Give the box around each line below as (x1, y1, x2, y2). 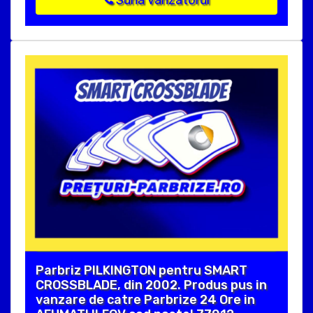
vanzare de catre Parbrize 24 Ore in (36, 292, 255, 308)
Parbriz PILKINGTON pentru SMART (36, 263, 247, 279)
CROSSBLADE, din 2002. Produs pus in (36, 277, 267, 293)
